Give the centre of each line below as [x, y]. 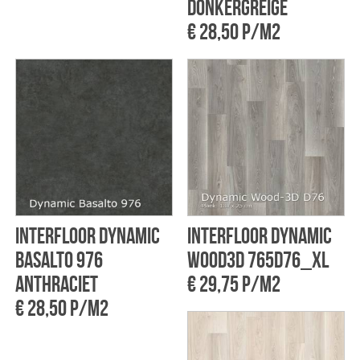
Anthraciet [56, 284]
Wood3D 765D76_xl [258, 260]
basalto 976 [59, 260]
